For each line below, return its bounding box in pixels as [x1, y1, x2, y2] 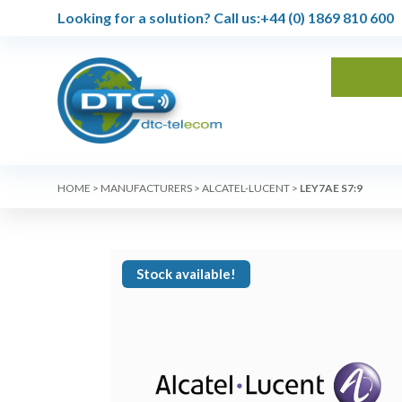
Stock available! [135, 265, 236, 282]
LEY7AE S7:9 [300, 181, 363, 195]
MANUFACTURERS [100, 181, 192, 195]
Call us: [211, 9, 260, 26]
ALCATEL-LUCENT [202, 181, 290, 195]
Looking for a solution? [57, 9, 211, 26]
